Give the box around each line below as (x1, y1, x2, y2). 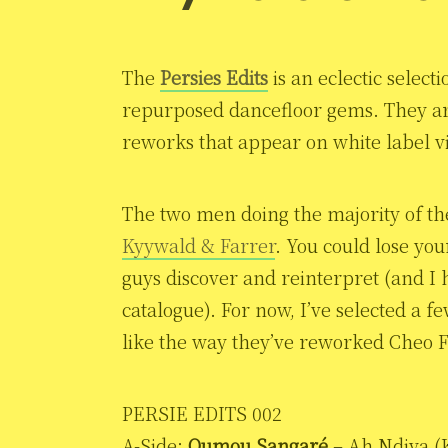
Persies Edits (160, 63, 268, 90)
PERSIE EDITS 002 (122, 399, 282, 426)
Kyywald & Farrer (122, 231, 275, 258)
